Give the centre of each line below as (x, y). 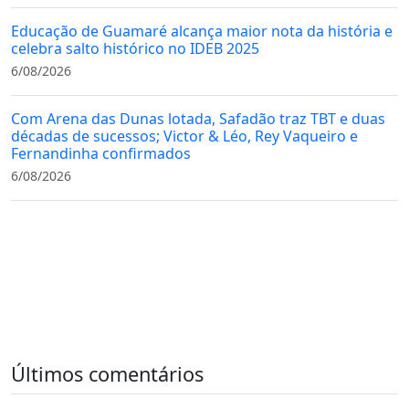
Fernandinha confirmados (101, 153)
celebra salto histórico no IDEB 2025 (135, 48)
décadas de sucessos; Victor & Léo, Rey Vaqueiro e (184, 136)
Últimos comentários (107, 373)
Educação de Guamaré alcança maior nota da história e (202, 31)
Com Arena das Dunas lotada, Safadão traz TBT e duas (198, 118)
